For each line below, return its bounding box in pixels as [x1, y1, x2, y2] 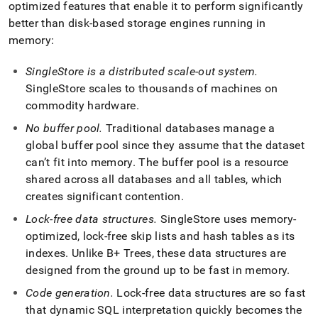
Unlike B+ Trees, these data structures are [68, 246, 287, 260]
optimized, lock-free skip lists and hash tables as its [26, 229, 295, 243]
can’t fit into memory [26, 155, 133, 169]
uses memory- [220, 212, 297, 226]
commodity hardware [26, 99, 136, 112]
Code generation [26, 286, 111, 300]
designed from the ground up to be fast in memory [26, 263, 287, 277]
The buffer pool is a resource [136, 155, 289, 169]
